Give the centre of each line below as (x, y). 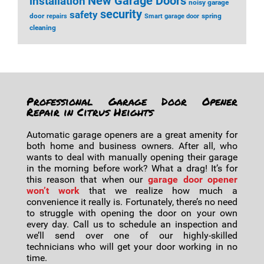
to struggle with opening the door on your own (132, 213)
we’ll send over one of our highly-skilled (132, 235)
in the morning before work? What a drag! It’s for (132, 168)
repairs (57, 16)
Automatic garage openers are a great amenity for (132, 135)
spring (212, 16)
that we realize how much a (159, 191)
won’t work (53, 191)
